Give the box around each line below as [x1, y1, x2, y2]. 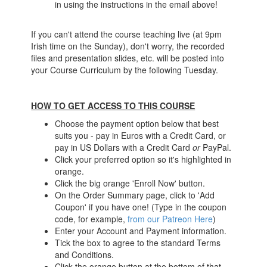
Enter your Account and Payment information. [55, 225, 227, 237]
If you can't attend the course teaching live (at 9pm [31, 28, 222, 41]
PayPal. [200, 141, 232, 154]
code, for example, [55, 213, 128, 225]
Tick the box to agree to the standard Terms [55, 237, 221, 249]
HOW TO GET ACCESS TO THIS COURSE [31, 100, 195, 112]
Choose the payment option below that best [55, 117, 219, 130]
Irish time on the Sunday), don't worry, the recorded [31, 40, 225, 52]
